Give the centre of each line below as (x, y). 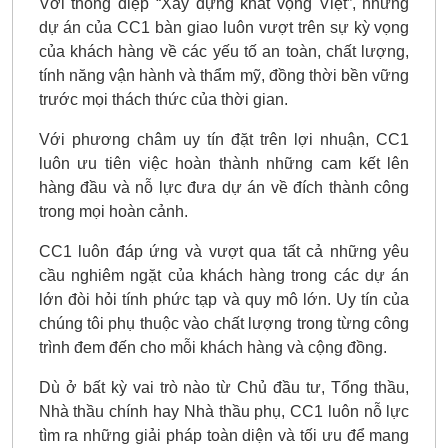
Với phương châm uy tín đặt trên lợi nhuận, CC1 (224, 139)
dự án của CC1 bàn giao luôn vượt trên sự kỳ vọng (224, 27)
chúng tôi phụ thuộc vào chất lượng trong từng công (224, 323)
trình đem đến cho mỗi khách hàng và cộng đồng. (212, 347)
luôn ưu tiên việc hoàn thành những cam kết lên (224, 163)
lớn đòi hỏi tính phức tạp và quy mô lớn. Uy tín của (224, 299)
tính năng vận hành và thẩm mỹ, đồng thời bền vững (224, 75)
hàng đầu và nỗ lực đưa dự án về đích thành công (224, 187)
